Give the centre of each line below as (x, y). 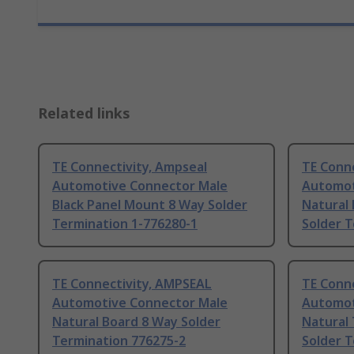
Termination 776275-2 (119, 341)
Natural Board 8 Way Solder (136, 322)
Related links (84, 113)
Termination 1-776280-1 (125, 224)
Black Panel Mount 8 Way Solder (150, 205)
